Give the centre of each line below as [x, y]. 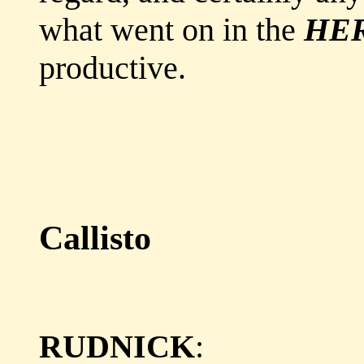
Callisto [95, 238]
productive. [113, 68]
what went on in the [171, 30]
